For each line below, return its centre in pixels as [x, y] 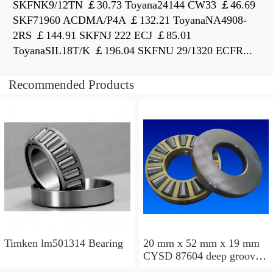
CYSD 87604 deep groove [201, 256]
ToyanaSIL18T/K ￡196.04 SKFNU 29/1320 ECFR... [133, 51]
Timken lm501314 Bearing [64, 243]
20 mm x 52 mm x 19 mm [201, 243]
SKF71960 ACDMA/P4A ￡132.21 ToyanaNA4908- [130, 20]
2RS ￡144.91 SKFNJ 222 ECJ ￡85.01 [102, 36]
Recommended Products [71, 85]
